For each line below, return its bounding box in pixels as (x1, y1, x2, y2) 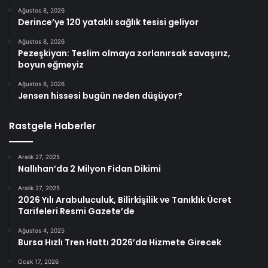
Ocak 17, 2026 (18, 257, 59, 265)
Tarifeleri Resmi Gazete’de (18, 205, 135, 217)
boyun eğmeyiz (18, 58, 84, 71)
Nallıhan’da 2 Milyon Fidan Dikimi (18, 162, 161, 175)
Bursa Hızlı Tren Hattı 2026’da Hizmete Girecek (18, 236, 221, 248)
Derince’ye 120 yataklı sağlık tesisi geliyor (18, 16, 199, 28)
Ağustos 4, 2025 (18, 226, 65, 234)
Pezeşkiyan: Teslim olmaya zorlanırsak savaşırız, (18, 47, 230, 59)
